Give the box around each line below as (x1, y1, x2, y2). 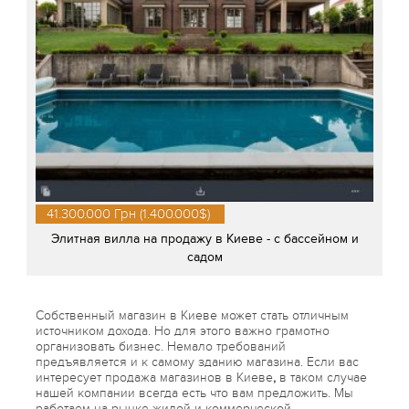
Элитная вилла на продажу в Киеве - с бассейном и (50, 230, 359, 246)
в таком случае (276, 369, 367, 385)
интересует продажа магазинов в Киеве (36, 369, 273, 385)
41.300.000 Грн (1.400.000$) (47, 204, 210, 222)
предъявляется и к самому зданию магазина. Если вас (36, 353, 359, 370)
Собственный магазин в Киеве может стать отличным (36, 307, 349, 323)
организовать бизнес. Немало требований (36, 338, 286, 354)
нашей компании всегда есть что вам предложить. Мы (36, 384, 353, 401)
